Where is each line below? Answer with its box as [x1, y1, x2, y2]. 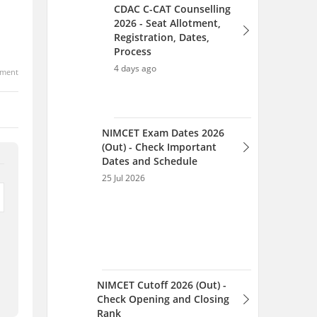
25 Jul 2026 [97, 133, 140, 145]
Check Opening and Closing [97, 101, 229, 115]
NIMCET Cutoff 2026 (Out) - [97, 87, 226, 100]
